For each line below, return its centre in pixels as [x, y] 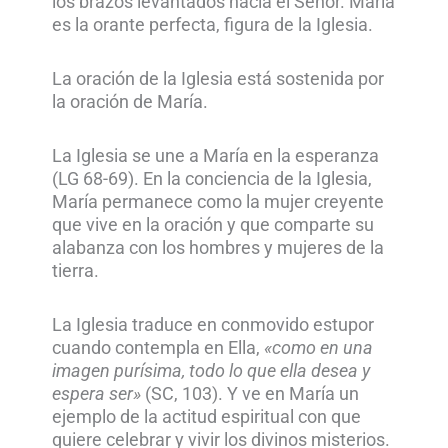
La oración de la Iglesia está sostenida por [218, 78]
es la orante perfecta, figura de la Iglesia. [213, 24]
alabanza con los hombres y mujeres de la [218, 247]
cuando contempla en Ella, [158, 348]
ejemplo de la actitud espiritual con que [207, 417]
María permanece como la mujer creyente [218, 201]
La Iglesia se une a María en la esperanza [216, 155]
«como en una [319, 348]
